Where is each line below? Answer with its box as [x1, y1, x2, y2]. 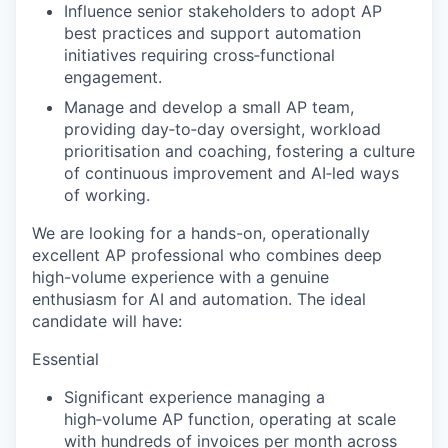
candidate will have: [32, 311, 182, 331]
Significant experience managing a [64, 387, 325, 407]
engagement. [64, 67, 162, 87]
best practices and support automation [64, 23, 361, 43]
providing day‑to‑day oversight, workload [64, 119, 381, 139]
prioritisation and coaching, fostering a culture [64, 141, 415, 161]
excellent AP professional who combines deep [32, 245, 382, 265]
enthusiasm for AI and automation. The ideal [32, 289, 366, 309]
